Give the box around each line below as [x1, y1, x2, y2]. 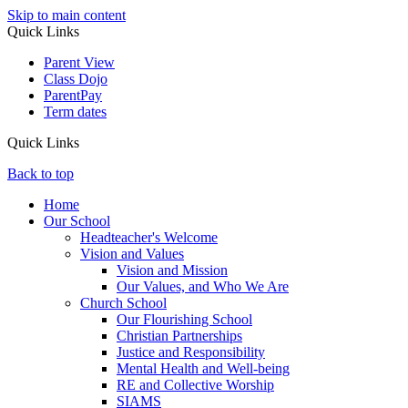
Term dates [44, 104, 107, 119]
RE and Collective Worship [117, 377, 274, 393]
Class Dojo [44, 71, 107, 87]
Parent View [44, 55, 115, 70]
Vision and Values [80, 246, 184, 261]
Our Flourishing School [117, 311, 252, 327]
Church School [80, 295, 167, 311]
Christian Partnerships [117, 328, 242, 343]
